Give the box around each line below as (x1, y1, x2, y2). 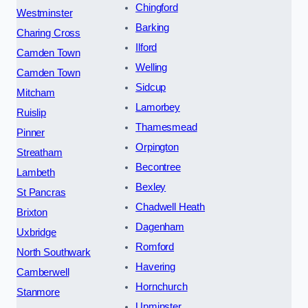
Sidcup (135, 81, 166, 93)
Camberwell (16, 266, 69, 278)
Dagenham (135, 221, 184, 232)
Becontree (135, 161, 181, 173)
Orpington (135, 141, 179, 153)
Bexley (135, 181, 166, 192)
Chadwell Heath (135, 201, 206, 212)
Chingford (135, 1, 178, 13)
